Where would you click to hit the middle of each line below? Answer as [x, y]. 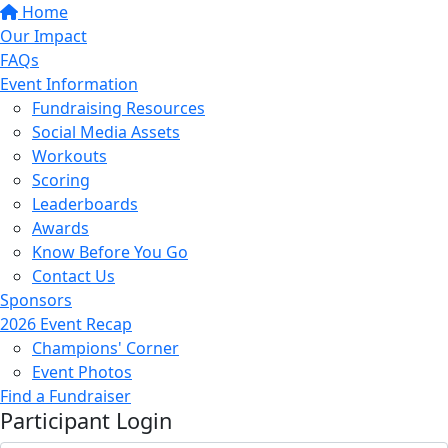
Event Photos [82, 372]
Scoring [61, 180]
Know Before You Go [110, 252]
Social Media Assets [106, 132]
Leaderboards [85, 204]
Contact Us [73, 276]
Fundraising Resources [118, 108]
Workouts [69, 156]
